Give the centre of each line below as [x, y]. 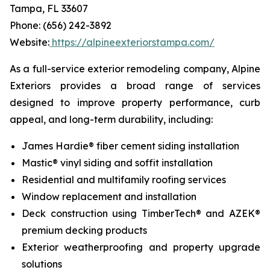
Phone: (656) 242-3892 [61, 26]
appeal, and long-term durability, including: [111, 120]
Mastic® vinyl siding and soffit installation [117, 163]
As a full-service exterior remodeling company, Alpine [135, 69]
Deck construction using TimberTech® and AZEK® [141, 214]
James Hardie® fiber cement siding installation [130, 146]
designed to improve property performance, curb [135, 103]
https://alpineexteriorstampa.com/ [133, 42]
